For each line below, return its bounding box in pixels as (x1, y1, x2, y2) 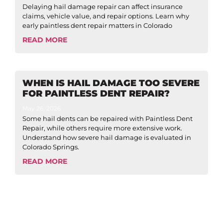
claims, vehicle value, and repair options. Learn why (22, 11, 189, 20)
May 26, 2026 (22, 104, 61, 112)
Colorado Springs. (22, 142, 79, 151)
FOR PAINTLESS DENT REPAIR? (22, 88, 170, 99)
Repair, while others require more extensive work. (22, 123, 182, 132)
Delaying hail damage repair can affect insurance (22, 2, 183, 10)
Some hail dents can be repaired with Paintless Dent (22, 114, 193, 122)
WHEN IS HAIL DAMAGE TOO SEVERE (22, 77, 200, 89)
